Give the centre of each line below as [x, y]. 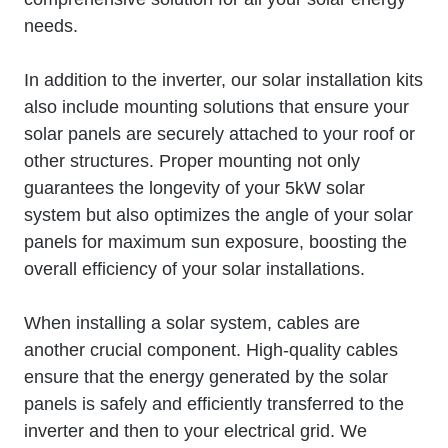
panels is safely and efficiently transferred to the [214, 403]
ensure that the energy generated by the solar [206, 376]
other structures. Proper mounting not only [192, 160]
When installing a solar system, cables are [192, 322]
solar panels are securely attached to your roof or [219, 133]
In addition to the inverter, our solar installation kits [223, 79]
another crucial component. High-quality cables [211, 349]
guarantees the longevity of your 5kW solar [194, 187]
